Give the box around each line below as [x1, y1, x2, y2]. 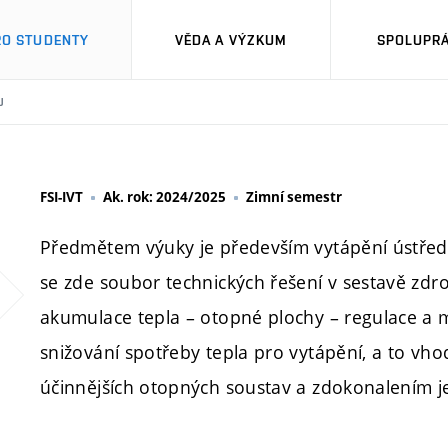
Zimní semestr [246, 188, 342, 206]
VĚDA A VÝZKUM [174, 31, 288, 48]
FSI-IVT [40, 188, 83, 206]
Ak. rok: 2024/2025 [103, 188, 226, 206]
